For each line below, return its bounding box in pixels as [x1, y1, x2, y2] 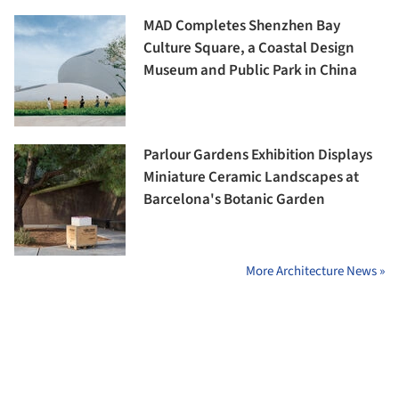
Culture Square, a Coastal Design [143, 37, 354, 60]
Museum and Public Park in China [143, 60, 357, 82]
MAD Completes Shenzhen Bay [143, 15, 340, 37]
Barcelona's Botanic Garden [143, 189, 325, 211]
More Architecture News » [246, 262, 385, 281]
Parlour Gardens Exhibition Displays [143, 144, 372, 167]
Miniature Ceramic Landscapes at [143, 167, 359, 189]
